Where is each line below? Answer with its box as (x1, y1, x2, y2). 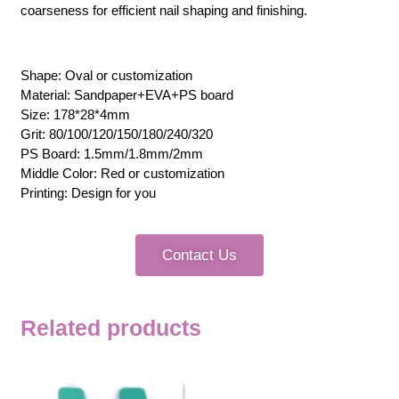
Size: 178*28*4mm (20, 107, 131, 123)
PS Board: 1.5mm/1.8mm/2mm (20, 146, 204, 162)
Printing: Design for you (20, 185, 157, 201)
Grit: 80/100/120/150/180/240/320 (20, 126, 214, 142)
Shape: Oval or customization (20, 68, 193, 84)
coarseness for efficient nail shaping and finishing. (20, 3, 308, 19)
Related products (20, 314, 202, 340)
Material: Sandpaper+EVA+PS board (20, 87, 234, 103)
